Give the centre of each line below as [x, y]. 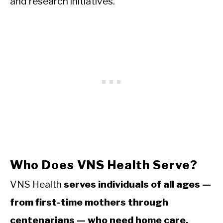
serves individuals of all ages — [137, 184]
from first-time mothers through [89, 202]
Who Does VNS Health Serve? [104, 165]
